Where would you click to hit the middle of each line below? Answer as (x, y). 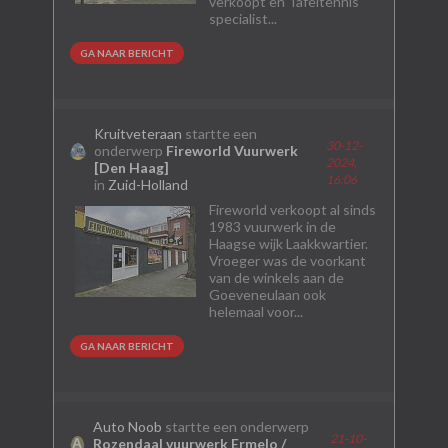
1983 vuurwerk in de (272, 226)
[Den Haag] (132, 167)
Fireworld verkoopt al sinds (292, 209)
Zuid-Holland (148, 184)
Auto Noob (128, 426)
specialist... (242, 18)
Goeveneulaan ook (267, 294)
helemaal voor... (255, 311)
